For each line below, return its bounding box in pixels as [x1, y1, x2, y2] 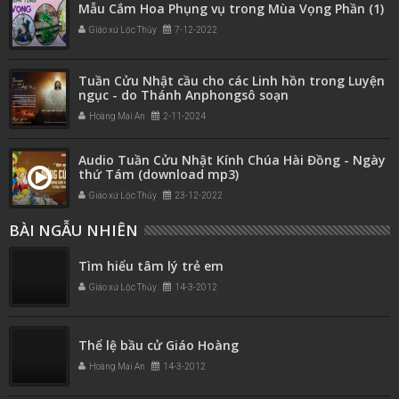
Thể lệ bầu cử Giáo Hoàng [78, 336, 239, 354]
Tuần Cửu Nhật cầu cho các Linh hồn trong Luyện [78, 71, 385, 89]
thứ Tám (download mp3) [78, 165, 239, 183]
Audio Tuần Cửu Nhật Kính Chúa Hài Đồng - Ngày [78, 151, 386, 168]
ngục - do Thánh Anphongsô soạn [78, 85, 289, 103]
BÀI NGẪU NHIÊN [9, 219, 138, 240]
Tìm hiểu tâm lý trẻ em [78, 256, 224, 274]
